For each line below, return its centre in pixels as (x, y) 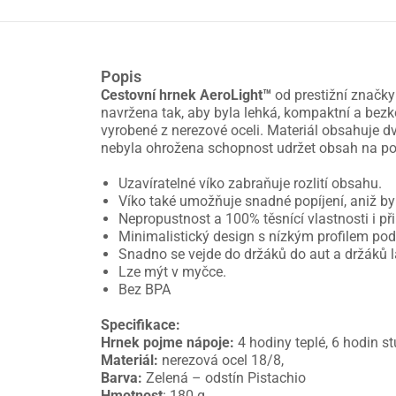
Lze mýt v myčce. (172, 272)
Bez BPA (145, 290)
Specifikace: (142, 325)
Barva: (122, 378)
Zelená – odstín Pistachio (224, 378)
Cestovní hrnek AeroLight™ (186, 95)
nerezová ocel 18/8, (221, 361)
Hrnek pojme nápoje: (168, 343)
